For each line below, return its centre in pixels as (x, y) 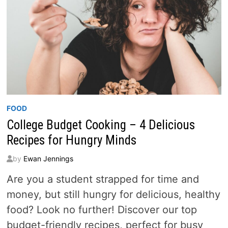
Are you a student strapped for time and (103, 179)
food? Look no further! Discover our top (102, 209)
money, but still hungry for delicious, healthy (113, 194)
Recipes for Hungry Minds (71, 140)
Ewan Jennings (48, 158)
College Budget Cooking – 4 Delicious (101, 125)
